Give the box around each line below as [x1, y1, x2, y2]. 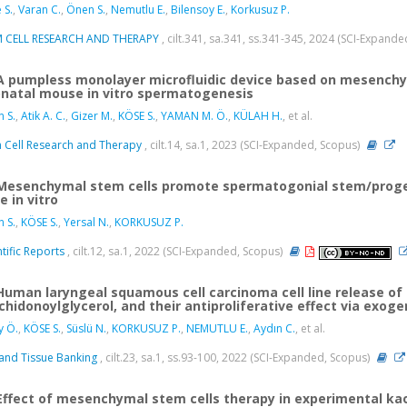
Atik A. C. [21, 108, 65, 124]
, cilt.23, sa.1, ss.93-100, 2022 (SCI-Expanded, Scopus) [97, 350, 372, 366]
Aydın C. [253, 321, 295, 337]
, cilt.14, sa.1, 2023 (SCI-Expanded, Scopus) [142, 137, 362, 154]
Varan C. [18, 2, 61, 18]
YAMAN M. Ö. [161, 108, 228, 124]
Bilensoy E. [171, 2, 225, 18]
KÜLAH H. [233, 108, 283, 124]
